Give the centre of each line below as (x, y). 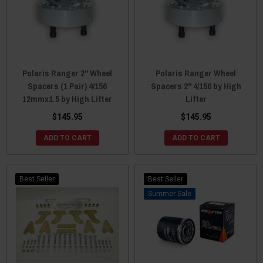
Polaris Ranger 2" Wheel (67, 73)
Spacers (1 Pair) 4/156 (67, 86)
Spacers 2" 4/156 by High (196, 86)
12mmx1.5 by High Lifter (67, 99)
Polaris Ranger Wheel (196, 73)
